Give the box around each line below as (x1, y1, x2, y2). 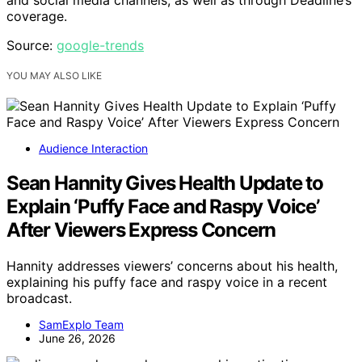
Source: (6, 37, 57, 54)
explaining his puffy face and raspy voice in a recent (6, 274, 327, 291)
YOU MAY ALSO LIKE (6, 69, 102, 82)
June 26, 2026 (39, 331, 116, 346)
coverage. (6, 8, 67, 25)
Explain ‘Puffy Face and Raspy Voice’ (6, 195, 319, 219)
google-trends (57, 37, 144, 54)
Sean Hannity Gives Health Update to (6, 171, 323, 196)
